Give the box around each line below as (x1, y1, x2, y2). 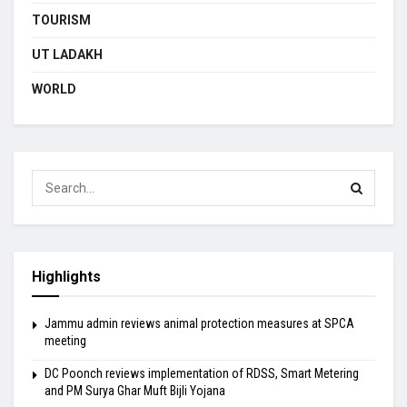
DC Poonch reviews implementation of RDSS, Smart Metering (45, 366, 359, 382)
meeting (45, 333, 86, 349)
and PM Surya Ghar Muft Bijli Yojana (45, 383, 225, 399)
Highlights (32, 268, 101, 286)
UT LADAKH (32, 47, 103, 63)
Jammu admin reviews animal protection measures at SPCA (45, 316, 354, 332)
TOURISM (32, 13, 91, 28)
